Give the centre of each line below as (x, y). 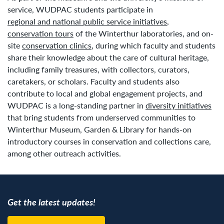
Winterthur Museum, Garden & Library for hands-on (99, 129)
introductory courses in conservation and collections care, (109, 141)
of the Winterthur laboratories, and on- (143, 33)
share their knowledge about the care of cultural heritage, (108, 57)
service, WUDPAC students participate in (80, 9)
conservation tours (40, 33)
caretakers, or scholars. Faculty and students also (93, 81)
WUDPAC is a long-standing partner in (76, 105)
